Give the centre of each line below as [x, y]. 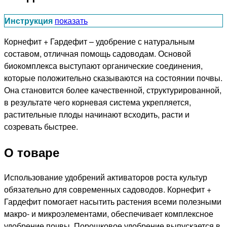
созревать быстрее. [41, 126]
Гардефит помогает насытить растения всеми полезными [113, 201]
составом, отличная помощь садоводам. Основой [98, 53]
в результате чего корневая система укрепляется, [98, 102]
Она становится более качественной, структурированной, [113, 90]
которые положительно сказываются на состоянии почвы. [113, 78]
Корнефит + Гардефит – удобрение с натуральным [99, 41]
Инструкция [29, 20]
